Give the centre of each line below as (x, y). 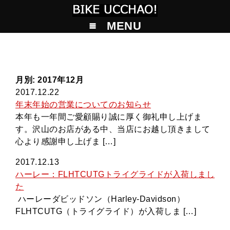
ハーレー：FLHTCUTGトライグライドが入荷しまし (115, 174)
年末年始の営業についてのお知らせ (83, 104)
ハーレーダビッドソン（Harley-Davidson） (100, 199)
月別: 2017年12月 (50, 80)
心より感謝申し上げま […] (65, 141)
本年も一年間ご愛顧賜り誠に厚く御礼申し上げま (109, 117)
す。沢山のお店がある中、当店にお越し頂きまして (113, 129)
